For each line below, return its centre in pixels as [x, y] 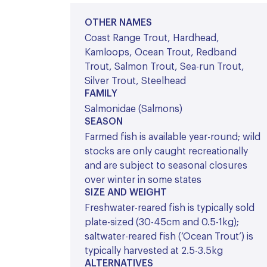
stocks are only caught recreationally [166, 151]
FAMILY [101, 93]
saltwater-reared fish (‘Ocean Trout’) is [169, 236]
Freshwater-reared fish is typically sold [170, 208]
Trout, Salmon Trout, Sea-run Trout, [164, 66]
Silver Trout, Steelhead [135, 81]
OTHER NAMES [118, 22]
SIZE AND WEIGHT [126, 192]
